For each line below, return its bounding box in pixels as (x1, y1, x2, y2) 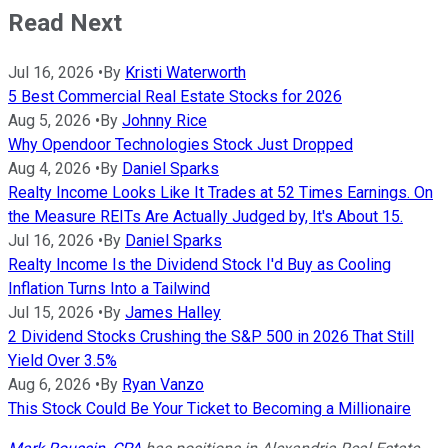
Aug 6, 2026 (8, 374, 91, 394)
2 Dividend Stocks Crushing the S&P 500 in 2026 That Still (8, 326, 414, 346)
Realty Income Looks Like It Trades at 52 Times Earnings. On (8, 182, 433, 202)
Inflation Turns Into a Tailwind (8, 278, 210, 298)
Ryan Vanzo (122, 374, 204, 394)
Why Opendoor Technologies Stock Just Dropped (8, 134, 353, 154)
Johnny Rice (122, 110, 207, 130)
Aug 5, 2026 (8, 110, 91, 130)
